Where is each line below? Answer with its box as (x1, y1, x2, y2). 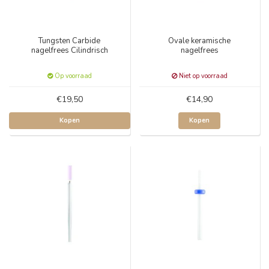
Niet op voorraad (177, 71, 228, 80)
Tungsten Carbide (38, 35, 101, 46)
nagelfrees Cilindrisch (31, 44, 108, 56)
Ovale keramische (168, 35, 231, 46)
